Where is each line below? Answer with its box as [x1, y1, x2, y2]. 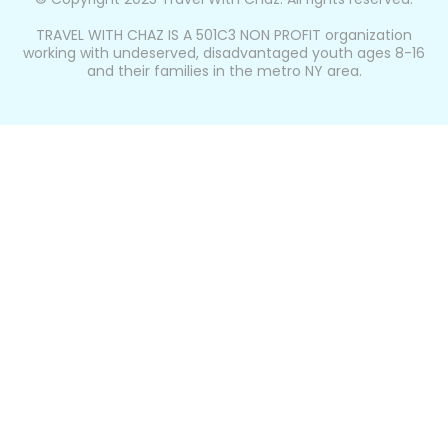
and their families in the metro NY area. [86, 61, 362, 82]
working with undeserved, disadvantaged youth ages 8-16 [23, 43, 425, 64]
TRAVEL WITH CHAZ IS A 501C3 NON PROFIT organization [36, 25, 412, 46]
